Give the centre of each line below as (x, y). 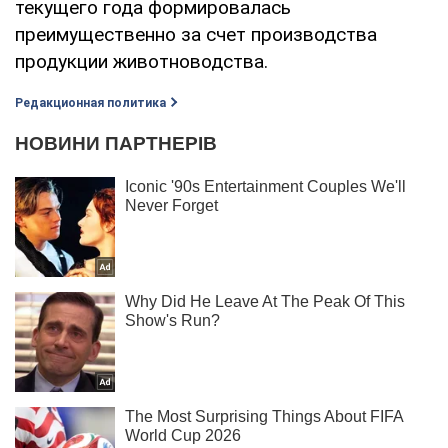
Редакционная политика (90, 102)
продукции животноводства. (141, 61)
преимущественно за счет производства (196, 34)
